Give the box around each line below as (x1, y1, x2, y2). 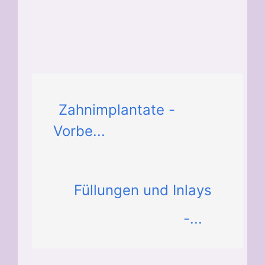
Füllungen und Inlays (74, 182, 212, 199)
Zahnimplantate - (59, 101, 175, 119)
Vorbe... (53, 122, 105, 140)
